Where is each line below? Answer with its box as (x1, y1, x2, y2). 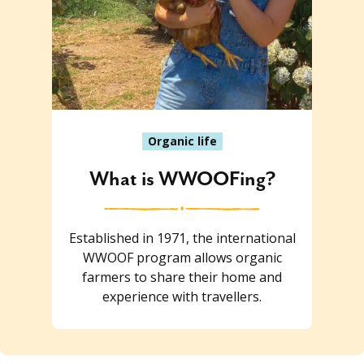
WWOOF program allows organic (82, 248, 282, 266)
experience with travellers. (102, 287, 262, 305)
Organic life (147, 132, 217, 149)
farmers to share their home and (82, 267, 282, 286)
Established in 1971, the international (68, 228, 296, 247)
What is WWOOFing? (89, 167, 275, 191)
